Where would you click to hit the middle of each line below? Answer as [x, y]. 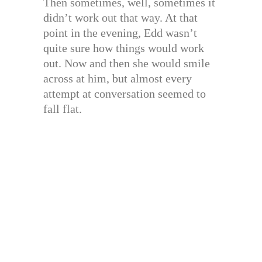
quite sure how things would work [124, 48]
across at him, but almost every [118, 78]
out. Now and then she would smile [127, 63]
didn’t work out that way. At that [120, 17]
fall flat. [63, 108]
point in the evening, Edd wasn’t [120, 32]
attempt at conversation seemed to [125, 93]
